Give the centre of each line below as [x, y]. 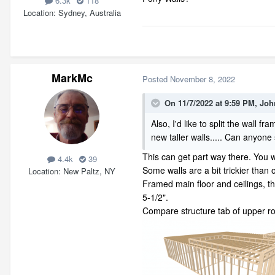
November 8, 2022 [203, 79]
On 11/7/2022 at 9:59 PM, [212, 103]
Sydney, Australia [89, 12]
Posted [156, 79]
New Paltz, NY [89, 171]
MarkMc [72, 78]
